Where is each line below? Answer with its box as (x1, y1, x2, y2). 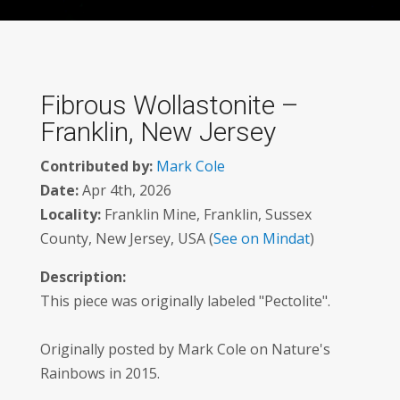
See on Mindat (212, 229, 310, 248)
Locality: (39, 204, 101, 224)
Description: (39, 267, 126, 287)
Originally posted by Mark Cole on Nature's (39, 339, 330, 359)
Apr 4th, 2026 (78, 180, 171, 200)
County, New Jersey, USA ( (39, 229, 213, 248)
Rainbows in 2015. (39, 363, 160, 383)
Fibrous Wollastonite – (39, 89, 299, 121)
